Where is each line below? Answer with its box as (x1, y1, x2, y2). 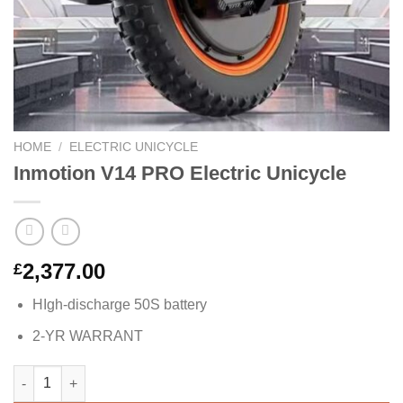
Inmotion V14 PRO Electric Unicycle (13, 162, 346, 185)
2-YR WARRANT (31, 327, 143, 344)
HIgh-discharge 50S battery (31, 297, 207, 312)
